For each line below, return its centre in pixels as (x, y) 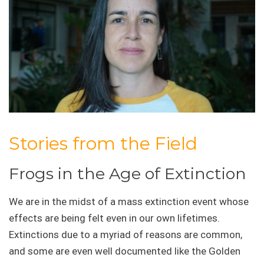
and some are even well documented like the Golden (125, 251)
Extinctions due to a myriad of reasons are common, (126, 235)
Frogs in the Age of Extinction (128, 174)
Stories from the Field (103, 144)
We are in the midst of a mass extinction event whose (129, 202)
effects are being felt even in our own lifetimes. (114, 218)
